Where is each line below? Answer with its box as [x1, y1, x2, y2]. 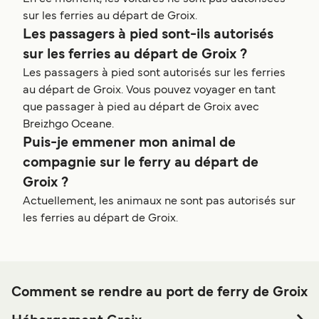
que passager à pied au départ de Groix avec [23, 103, 259, 113]
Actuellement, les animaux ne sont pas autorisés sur [23, 197, 296, 207]
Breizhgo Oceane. [23, 120, 114, 130]
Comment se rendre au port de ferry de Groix [11, 286, 308, 300]
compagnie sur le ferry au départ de [23, 157, 258, 170]
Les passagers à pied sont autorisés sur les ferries [23, 68, 286, 79]
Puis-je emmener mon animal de [23, 137, 236, 150]
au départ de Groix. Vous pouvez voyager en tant [23, 85, 276, 96]
